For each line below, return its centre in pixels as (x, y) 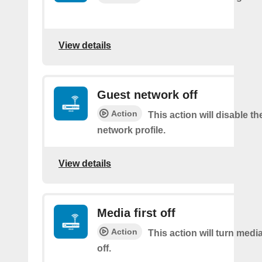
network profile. (131, 130)
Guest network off (147, 94)
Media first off (136, 213)
